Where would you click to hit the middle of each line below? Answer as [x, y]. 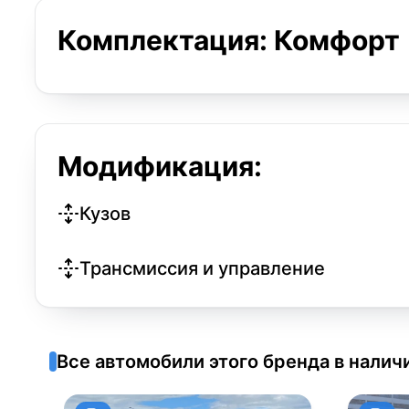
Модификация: [160, 166]
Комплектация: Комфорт [229, 40]
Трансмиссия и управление [202, 268]
